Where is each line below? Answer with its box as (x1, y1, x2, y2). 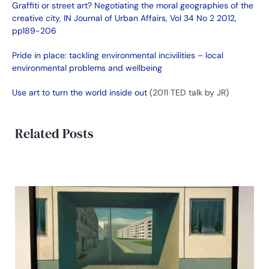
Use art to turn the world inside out (12, 87, 147, 98)
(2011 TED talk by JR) (147, 87, 229, 98)
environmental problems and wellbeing (12, 62, 162, 74)
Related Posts (14, 124, 94, 143)
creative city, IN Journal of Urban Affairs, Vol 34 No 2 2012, (12, 13, 237, 24)
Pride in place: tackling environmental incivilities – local (12, 50, 223, 61)
